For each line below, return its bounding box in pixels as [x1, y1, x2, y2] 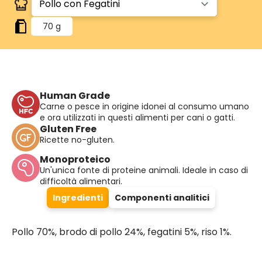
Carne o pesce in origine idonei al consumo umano [40, 101, 249, 112]
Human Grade [40, 89, 110, 102]
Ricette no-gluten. [40, 134, 115, 146]
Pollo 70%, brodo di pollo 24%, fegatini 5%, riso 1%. [12, 225, 232, 239]
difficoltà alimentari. [40, 175, 122, 187]
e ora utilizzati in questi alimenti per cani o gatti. [40, 112, 235, 123]
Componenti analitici [115, 192, 209, 204]
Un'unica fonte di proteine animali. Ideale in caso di [40, 164, 248, 176]
